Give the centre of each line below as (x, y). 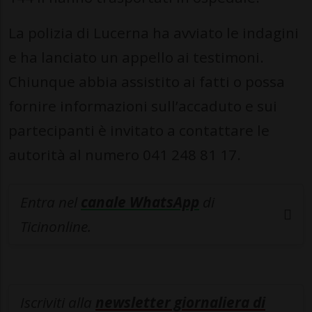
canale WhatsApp (140, 202)
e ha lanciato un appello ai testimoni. (136, 57)
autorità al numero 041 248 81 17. (125, 155)
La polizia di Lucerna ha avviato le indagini (154, 33)
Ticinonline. (56, 227)
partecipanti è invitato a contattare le (139, 131)
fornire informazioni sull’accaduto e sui (143, 106)
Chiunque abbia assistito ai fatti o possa (147, 82)
